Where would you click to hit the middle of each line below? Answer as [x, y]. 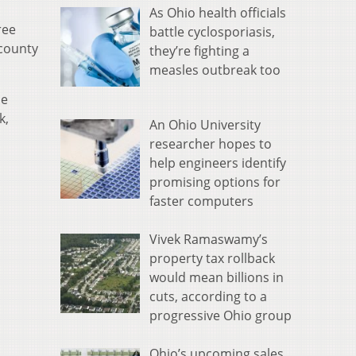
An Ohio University [205, 125]
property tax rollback [212, 259]
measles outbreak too [215, 70]
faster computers [201, 201]
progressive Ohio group [221, 316]
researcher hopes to [211, 144]
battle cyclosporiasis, [212, 32]
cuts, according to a [208, 297]
